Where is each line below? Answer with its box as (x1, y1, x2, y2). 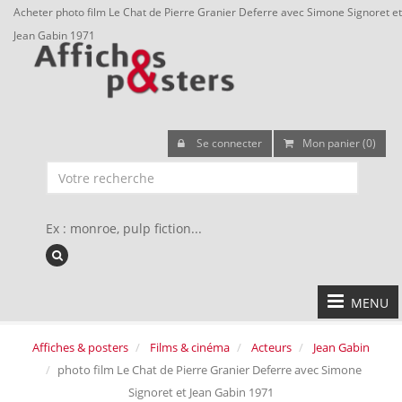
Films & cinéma (150, 339, 230, 355)
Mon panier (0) (302, 135, 376, 151)
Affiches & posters (32, 339, 128, 355)
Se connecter (194, 135, 262, 151)
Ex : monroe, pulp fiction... (46, 220, 202, 237)
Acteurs (251, 339, 292, 355)
